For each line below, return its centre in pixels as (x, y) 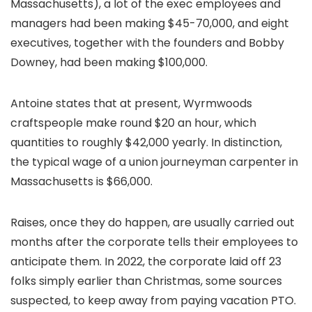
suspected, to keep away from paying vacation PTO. (153, 301)
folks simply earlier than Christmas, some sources (146, 281)
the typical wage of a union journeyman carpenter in (154, 162)
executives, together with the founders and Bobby (147, 43)
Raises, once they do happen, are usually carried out (153, 223)
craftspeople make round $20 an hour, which (133, 123)
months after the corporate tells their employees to (154, 242)
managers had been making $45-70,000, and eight (150, 23)
